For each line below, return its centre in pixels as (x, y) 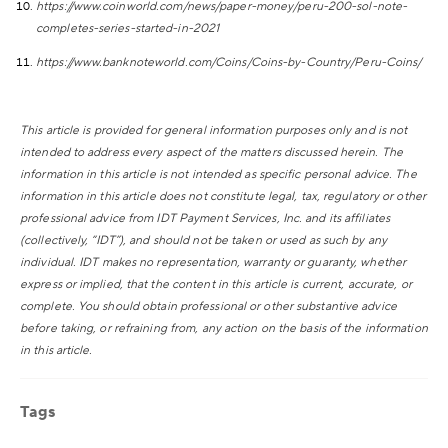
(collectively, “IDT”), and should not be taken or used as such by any (203, 240)
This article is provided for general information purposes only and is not (214, 130)
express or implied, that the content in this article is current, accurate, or (216, 284)
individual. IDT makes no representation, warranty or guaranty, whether (213, 262)
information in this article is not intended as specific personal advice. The (218, 174)
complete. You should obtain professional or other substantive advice (208, 306)
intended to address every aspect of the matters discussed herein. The (211, 152)
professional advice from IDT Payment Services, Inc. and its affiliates (205, 218)
